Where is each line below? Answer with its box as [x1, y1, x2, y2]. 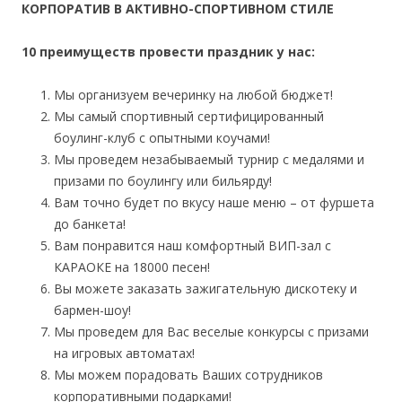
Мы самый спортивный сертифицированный [54, 108, 324, 126]
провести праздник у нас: [135, 43, 315, 61]
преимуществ [39, 43, 135, 61]
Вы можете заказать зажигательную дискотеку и [54, 280, 357, 298]
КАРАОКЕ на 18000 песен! [54, 258, 210, 276]
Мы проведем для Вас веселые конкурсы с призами [54, 323, 369, 341]
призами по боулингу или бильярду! [54, 172, 272, 190]
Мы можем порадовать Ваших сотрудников [54, 366, 323, 384]
